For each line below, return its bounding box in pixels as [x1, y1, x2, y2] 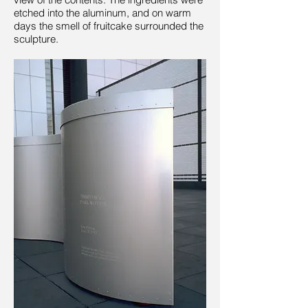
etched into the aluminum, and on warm [14, 6, 191, 19]
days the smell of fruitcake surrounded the [14, 19, 203, 32]
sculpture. [14, 32, 58, 45]
